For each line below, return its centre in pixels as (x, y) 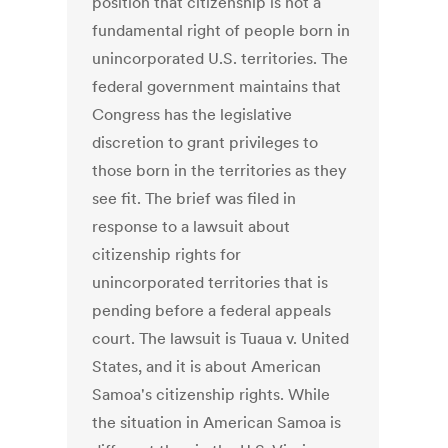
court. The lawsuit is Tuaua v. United (221, 338)
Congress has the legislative (192, 114)
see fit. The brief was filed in (194, 198)
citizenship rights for (167, 254)
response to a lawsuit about (191, 226)
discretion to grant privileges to (205, 142)
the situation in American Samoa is (217, 422)
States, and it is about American (207, 366)
